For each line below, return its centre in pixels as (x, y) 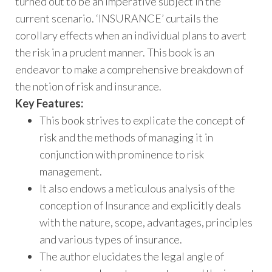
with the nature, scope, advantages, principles (146, 222)
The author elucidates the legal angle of (132, 256)
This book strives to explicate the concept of (142, 120)
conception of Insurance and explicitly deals (140, 205)
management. (71, 171)
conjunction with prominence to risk (122, 154)
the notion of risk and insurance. (88, 86)
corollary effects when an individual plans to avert (131, 35)
